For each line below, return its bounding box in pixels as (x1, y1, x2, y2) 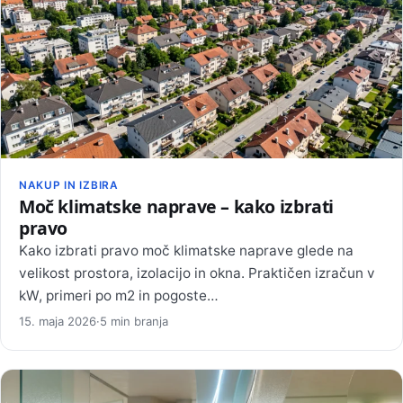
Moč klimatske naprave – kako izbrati (19, 194, 334, 219)
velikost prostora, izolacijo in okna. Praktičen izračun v (19, 264, 375, 282)
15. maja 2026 (19, 313, 96, 328)
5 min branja (100, 313, 168, 328)
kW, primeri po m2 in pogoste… (19, 287, 219, 305)
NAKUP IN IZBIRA (19, 178, 119, 192)
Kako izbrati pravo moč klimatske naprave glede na (19, 242, 354, 260)
